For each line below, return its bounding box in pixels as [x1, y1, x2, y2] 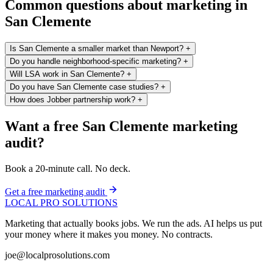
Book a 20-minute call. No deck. [5, 163, 130, 174]
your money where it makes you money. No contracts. [5, 229, 213, 239]
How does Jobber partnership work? [10, 95, 135, 105]
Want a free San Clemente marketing [5, 118, 238, 134]
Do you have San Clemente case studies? [10, 82, 158, 92]
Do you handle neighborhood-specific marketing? [10, 57, 181, 66]
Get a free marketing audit [5, 186, 105, 197]
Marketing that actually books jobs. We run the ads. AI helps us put [5, 218, 262, 229]
